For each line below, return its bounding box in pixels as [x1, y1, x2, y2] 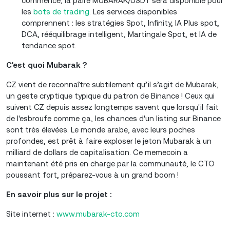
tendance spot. [22, 41, 76, 50]
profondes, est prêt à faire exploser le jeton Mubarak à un [6, 137, 212, 145]
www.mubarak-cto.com [56, 209, 140, 218]
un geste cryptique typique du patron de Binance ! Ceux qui [6, 91, 215, 100]
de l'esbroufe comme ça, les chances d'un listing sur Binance [6, 114, 221, 123]
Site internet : [6, 209, 56, 218]
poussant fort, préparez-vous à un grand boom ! [6, 170, 179, 179]
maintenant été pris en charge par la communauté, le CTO [6, 159, 215, 168]
